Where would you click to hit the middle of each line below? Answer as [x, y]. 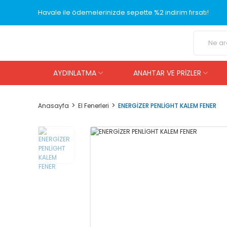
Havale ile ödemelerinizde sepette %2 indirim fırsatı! [123, 12]
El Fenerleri [93, 105]
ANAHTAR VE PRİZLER [167, 73]
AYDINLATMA [75, 73]
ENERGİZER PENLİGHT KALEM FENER [167, 105]
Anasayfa [53, 105]
